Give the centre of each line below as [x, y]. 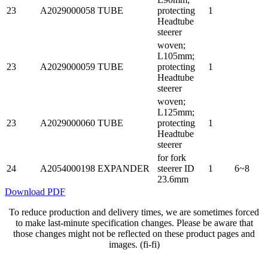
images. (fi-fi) [134, 244]
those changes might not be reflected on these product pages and [134, 233]
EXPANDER [124, 168]
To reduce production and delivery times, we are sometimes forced [134, 212]
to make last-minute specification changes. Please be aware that [134, 223]
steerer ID [176, 168]
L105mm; [176, 56]
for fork [172, 157]
